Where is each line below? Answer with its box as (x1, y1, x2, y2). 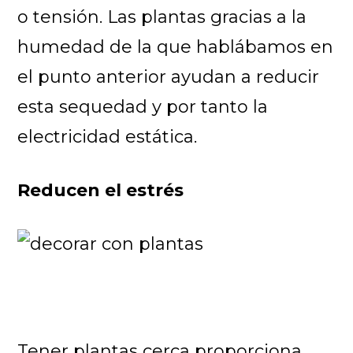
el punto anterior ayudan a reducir (17, 65, 320, 87)
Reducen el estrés (17, 179, 184, 201)
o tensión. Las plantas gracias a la (17, 6, 307, 28)
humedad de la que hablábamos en (17, 35, 334, 58)
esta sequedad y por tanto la (17, 95, 269, 117)
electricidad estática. (17, 125, 198, 147)
